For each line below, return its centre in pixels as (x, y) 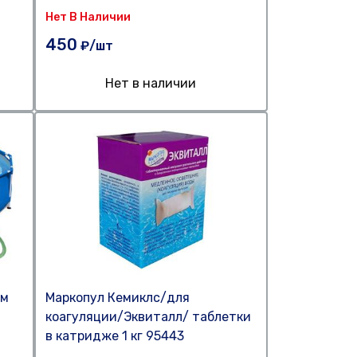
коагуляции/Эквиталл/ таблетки (148, 317)
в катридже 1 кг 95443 (114, 336)
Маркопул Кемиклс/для (117, 298)
